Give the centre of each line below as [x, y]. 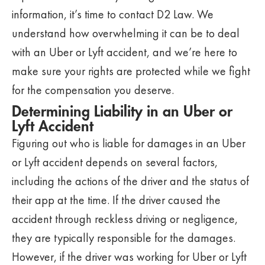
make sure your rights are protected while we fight [131, 71]
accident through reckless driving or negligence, [125, 219]
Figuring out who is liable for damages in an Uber [129, 143]
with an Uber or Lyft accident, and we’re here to [125, 52]
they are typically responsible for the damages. [124, 238]
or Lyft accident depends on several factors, [115, 162]
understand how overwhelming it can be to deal [126, 33]
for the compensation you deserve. [93, 90]
